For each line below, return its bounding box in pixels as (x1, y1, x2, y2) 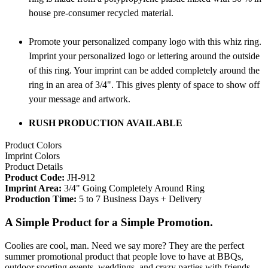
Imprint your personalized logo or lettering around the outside (29, 51, 260, 62)
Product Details (5, 162, 63, 172)
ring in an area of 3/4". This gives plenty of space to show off (29, 80, 260, 90)
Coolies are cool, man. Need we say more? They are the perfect (5, 240, 244, 251)
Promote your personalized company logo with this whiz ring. (29, 36, 261, 47)
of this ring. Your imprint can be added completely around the (29, 65, 260, 76)
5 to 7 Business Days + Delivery (77, 194, 202, 205)
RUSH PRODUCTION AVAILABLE (29, 118, 182, 129)
